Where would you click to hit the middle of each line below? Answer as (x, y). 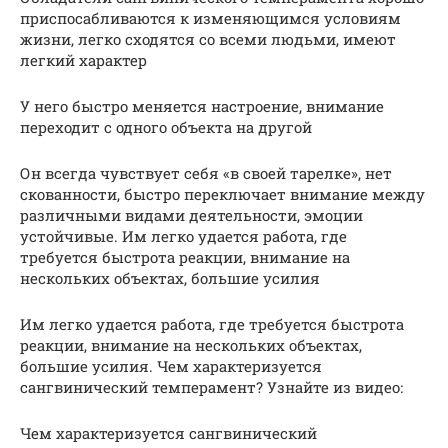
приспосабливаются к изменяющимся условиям (210, 17)
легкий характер (83, 59)
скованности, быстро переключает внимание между (222, 193)
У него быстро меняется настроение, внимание (202, 105)
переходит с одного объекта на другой (166, 126)
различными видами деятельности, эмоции (191, 214)
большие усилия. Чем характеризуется (171, 365)
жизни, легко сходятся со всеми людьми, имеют (208, 38)
